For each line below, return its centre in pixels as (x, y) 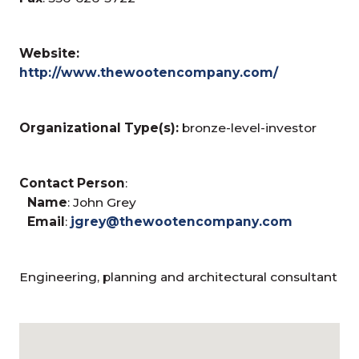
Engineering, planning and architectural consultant (179, 276)
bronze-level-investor (248, 127)
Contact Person (73, 183)
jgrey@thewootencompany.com (182, 221)
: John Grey (102, 202)
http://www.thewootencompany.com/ (149, 72)
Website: (50, 53)
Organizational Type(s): (99, 127)
